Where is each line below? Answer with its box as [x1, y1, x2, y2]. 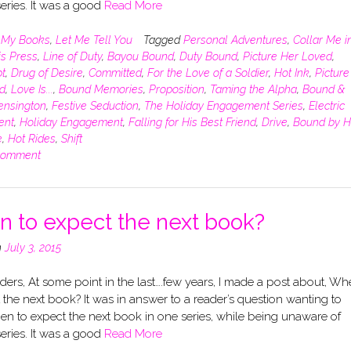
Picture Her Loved [242, 49, 332, 63]
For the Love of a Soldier [147, 66, 269, 79]
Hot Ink [273, 66, 309, 79]
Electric [308, 99, 345, 112]
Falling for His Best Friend [128, 115, 256, 128]
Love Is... [10, 82, 53, 96]
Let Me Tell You [55, 33, 132, 46]
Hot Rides [7, 132, 56, 145]
